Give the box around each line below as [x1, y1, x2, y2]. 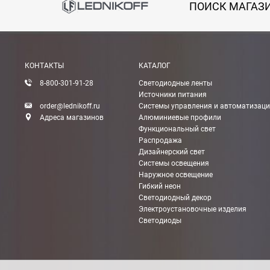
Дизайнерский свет [138, 148, 205, 156]
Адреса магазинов [40, 113, 104, 122]
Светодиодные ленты [138, 79, 212, 87]
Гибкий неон [138, 182, 181, 190]
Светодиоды [138, 216, 181, 225]
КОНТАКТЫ [25, 61, 64, 70]
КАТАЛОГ [138, 61, 171, 70]
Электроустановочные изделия [138, 205, 246, 213]
